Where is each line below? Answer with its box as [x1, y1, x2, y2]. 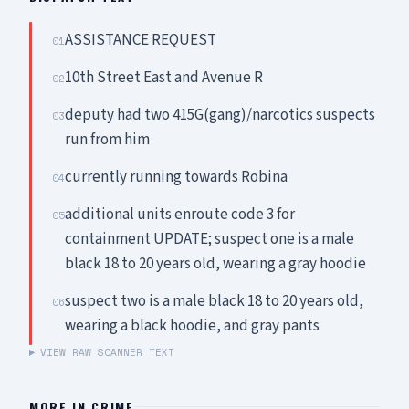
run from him [65, 129, 150, 151]
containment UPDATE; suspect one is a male [65, 228, 354, 250]
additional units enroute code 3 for [65, 204, 295, 225]
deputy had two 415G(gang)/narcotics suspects [65, 104, 375, 126]
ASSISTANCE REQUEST [65, 29, 216, 51]
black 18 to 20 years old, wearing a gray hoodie [65, 253, 366, 275]
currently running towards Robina [65, 166, 288, 188]
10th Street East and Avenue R [65, 67, 263, 89]
